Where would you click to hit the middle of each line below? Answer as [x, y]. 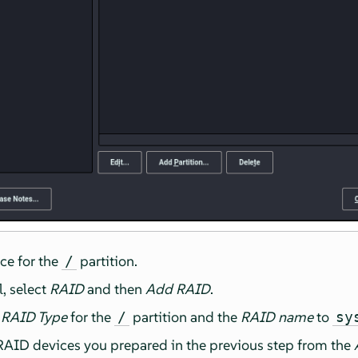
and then [115, 288]
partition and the [185, 316]
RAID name [277, 316]
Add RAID [178, 288]
